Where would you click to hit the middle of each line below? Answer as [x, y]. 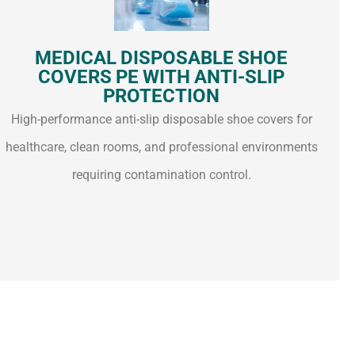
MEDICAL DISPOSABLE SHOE [162, 58]
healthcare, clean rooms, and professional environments [161, 147]
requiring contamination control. [161, 175]
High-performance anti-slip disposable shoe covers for [161, 120]
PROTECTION [162, 96]
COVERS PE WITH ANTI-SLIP [162, 77]
